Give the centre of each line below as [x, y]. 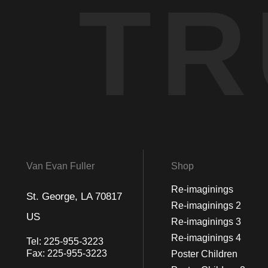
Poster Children [204, 254]
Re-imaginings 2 [206, 206]
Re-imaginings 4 [206, 238]
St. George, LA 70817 [74, 197]
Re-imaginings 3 [206, 222]
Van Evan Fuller [60, 166]
